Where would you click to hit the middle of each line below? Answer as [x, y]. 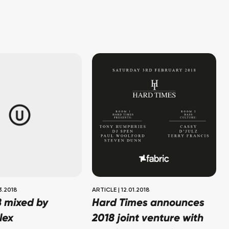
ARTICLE [105, 190]
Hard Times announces [148, 203]
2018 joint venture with [148, 219]
